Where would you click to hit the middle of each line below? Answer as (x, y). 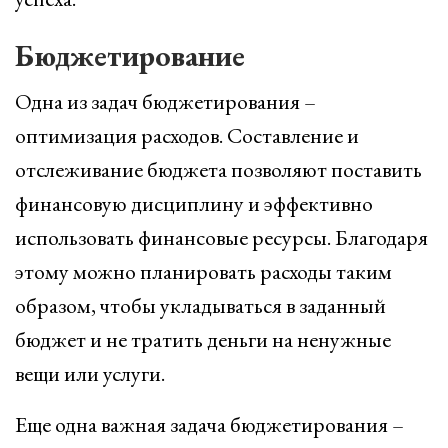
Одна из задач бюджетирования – (165, 101)
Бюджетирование (130, 55)
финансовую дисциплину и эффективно (194, 203)
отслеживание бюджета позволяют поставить (218, 169)
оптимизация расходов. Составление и (187, 135)
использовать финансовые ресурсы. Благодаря (221, 237)
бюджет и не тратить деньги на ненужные (203, 339)
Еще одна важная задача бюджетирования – (209, 424)
